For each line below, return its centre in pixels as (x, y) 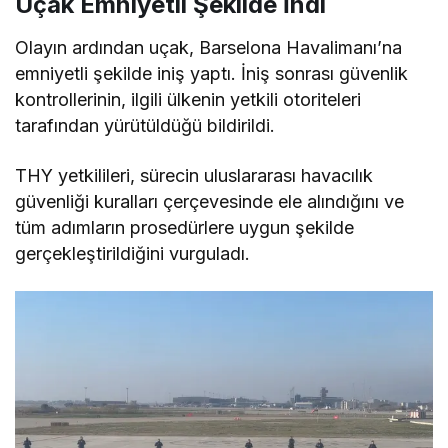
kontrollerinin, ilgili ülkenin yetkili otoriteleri (188, 100)
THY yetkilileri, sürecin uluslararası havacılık (194, 176)
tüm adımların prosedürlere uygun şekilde (185, 228)
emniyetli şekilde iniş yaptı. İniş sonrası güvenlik (212, 74)
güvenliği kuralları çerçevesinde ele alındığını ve (210, 202)
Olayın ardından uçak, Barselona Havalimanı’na (209, 48)
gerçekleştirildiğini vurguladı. (133, 254)
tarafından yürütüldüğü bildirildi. (145, 126)
